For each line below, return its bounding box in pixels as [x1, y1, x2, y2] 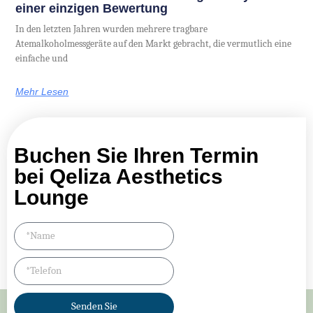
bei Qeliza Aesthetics [14, 164, 223, 188]
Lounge [14, 185, 89, 209]
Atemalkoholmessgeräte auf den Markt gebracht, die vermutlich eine [15, 37, 292, 50]
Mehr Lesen [15, 85, 69, 97]
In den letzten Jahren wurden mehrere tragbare [15, 22, 208, 35]
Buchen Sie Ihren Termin [14, 143, 259, 167]
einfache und [15, 52, 68, 64]
